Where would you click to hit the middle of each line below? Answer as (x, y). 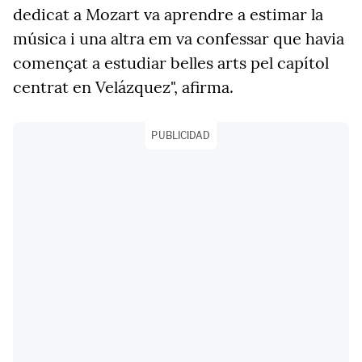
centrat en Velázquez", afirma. (123, 87)
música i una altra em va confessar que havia (179, 38)
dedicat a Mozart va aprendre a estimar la (168, 14)
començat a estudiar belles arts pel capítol (171, 63)
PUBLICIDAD (181, 135)
